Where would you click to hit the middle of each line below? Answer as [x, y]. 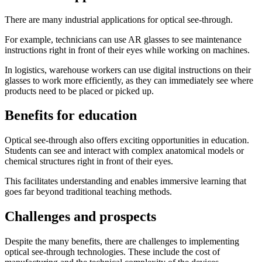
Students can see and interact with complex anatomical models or [124, 151]
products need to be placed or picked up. [79, 91]
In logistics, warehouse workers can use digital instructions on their [128, 70]
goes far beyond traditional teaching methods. [88, 192]
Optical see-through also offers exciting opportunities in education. [127, 140]
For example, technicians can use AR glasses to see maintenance [123, 39]
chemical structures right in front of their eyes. [89, 161]
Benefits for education [71, 116]
